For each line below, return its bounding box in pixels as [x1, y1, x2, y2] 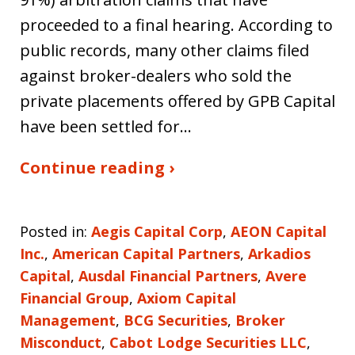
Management [20, 310, 116, 330]
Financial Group [20, 288, 129, 307]
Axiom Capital [137, 288, 236, 307]
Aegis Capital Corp [91, 221, 223, 241]
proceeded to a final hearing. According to [20, 13, 333, 36]
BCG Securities [124, 310, 227, 330]
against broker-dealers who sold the [20, 64, 292, 86]
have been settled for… [20, 115, 192, 137]
